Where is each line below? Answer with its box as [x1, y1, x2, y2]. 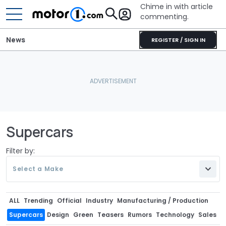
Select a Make [13, 164, 64, 173]
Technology [156, 210, 194, 219]
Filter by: [6, 146, 35, 156]
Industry [86, 196, 113, 205]
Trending [24, 196, 53, 205]
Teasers [97, 210, 124, 219]
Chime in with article [140, 2, 213, 12]
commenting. [140, 12, 189, 22]
